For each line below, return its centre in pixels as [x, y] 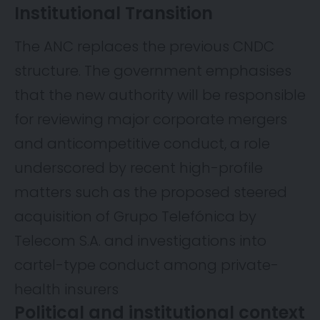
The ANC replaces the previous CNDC [144, 47]
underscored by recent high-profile [139, 168]
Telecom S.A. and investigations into [140, 241]
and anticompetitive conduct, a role [142, 144]
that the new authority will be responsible [160, 95]
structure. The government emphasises [153, 71]
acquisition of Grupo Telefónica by [135, 217]
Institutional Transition [114, 14]
